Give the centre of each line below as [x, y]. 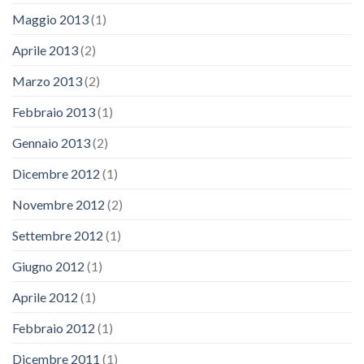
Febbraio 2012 [54, 328]
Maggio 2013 [50, 19]
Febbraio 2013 [54, 112]
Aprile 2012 [45, 297]
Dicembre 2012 [56, 174]
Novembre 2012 [58, 205]
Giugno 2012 [48, 266]
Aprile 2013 [45, 50]
